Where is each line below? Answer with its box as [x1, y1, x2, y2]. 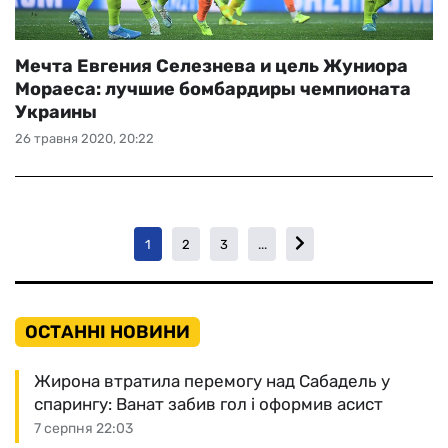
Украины [15, 101, 97, 123]
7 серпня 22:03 [34, 420, 133, 437]
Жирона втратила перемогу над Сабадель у [34, 371, 390, 391]
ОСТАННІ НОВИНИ [25, 321, 190, 343]
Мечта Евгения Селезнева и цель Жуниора [15, 55, 408, 77]
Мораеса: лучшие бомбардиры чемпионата [15, 78, 411, 100]
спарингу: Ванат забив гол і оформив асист [34, 394, 383, 414]
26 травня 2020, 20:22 [15, 131, 154, 146]
